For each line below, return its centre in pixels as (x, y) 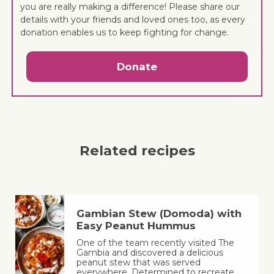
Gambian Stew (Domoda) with (159, 214)
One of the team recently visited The (155, 243)
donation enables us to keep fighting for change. (125, 32)
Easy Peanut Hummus (136, 226)
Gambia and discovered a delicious (150, 253)
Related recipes (137, 151)
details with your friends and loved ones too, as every (133, 19)
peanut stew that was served (138, 263)
